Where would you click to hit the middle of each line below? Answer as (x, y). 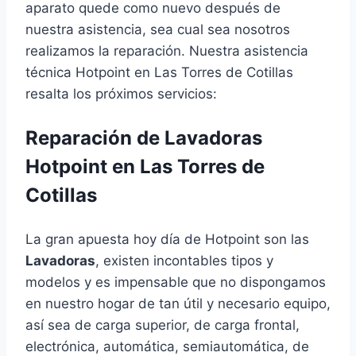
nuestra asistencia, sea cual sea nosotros (158, 30)
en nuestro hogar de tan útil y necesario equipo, (178, 304)
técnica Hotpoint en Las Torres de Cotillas (159, 73)
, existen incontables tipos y (184, 261)
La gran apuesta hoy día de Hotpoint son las (167, 240)
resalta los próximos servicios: (121, 94)
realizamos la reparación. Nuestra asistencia (167, 51)
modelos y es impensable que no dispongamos (176, 282)
